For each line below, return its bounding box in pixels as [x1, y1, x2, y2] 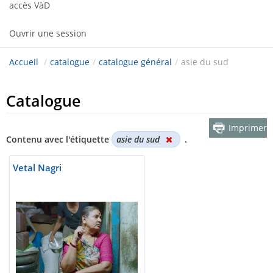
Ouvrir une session [9, 27, 87, 40]
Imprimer [229, 122, 267, 134]
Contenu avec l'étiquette [6, 133, 112, 146]
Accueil [9, 56, 38, 68]
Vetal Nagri [13, 161, 62, 174]
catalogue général [99, 56, 172, 68]
